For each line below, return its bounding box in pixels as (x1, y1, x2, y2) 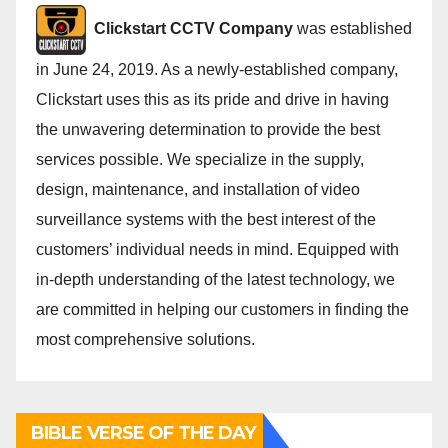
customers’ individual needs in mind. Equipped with (36, 241, 399, 259)
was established (297, 20, 412, 38)
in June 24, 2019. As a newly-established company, (36, 61, 398, 79)
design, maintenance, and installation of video (36, 181, 360, 199)
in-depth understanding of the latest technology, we (36, 271, 395, 289)
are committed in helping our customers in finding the (36, 301, 409, 319)
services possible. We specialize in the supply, (36, 151, 364, 169)
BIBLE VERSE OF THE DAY (31, 422, 256, 445)
